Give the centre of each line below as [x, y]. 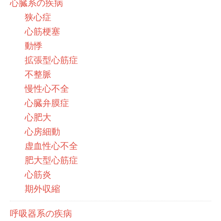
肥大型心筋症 [51, 160]
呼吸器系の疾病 [41, 213]
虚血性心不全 [51, 146]
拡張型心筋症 [51, 60]
